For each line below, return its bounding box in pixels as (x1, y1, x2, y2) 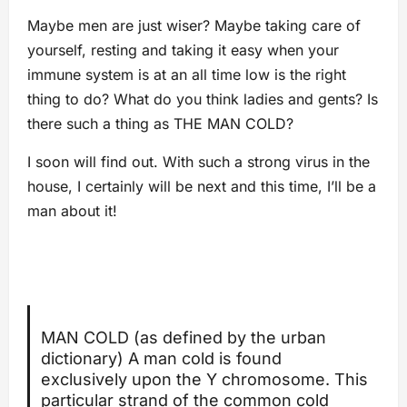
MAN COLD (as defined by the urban (40, 328, 326, 348)
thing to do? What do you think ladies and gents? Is (27, 90, 378, 109)
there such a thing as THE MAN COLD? (27, 114, 293, 134)
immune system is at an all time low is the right (27, 65, 346, 84)
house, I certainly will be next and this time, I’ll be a (27, 177, 376, 196)
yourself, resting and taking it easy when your (27, 41, 339, 60)
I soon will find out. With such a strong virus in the (27, 153, 370, 172)
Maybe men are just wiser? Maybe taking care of (27, 16, 361, 35)
